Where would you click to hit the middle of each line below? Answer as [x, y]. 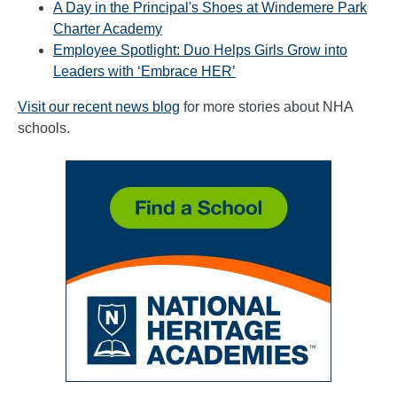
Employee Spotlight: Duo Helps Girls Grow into [200, 50]
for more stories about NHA [266, 106]
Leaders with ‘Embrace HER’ [144, 71]
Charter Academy [108, 28]
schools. [44, 128]
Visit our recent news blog [99, 106]
